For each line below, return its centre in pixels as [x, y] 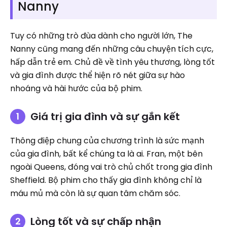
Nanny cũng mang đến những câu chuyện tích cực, [112, 49]
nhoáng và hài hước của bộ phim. [76, 88]
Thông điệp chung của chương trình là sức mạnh [107, 140]
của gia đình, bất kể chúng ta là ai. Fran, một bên [106, 154]
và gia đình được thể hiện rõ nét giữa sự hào [98, 75]
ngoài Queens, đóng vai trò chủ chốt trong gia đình [111, 167]
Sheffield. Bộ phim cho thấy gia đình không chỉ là [106, 180]
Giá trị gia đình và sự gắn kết [105, 116]
